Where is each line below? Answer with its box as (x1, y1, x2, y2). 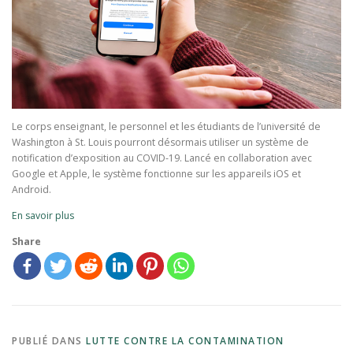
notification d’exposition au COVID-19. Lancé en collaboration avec (12, 150, 312, 165)
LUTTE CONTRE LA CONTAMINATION (86, 334, 284, 348)
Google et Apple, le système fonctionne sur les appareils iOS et (12, 166, 301, 180)
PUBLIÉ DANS (12, 334, 86, 348)
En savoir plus (12, 208, 74, 222)
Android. (12, 182, 51, 196)
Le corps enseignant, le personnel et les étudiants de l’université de (12, 119, 321, 133)
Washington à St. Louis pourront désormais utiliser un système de (12, 135, 309, 149)
